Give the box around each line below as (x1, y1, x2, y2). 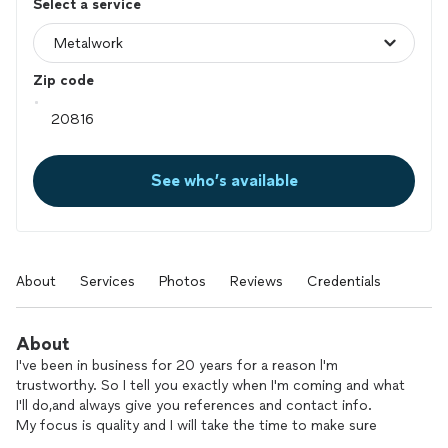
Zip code (33, 72, 94, 89)
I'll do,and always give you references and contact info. (16, 397, 372, 414)
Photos (159, 273, 206, 290)
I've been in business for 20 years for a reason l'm (16, 357, 338, 374)
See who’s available (150, 171, 298, 190)
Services (80, 273, 135, 290)
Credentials (307, 273, 381, 290)
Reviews (230, 273, 283, 290)
